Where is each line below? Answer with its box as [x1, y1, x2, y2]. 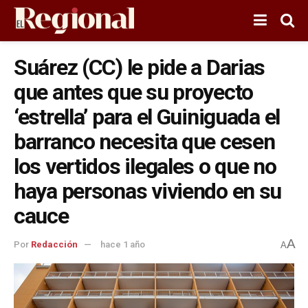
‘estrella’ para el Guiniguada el [14, 104, 280, 130]
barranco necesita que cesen [14, 129, 275, 155]
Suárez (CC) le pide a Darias [14, 54, 265, 80]
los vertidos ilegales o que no [14, 153, 276, 179]
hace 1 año [100, 239, 145, 250]
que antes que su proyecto [14, 79, 253, 105]
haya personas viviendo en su [14, 178, 282, 204]
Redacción [31, 239, 78, 250]
